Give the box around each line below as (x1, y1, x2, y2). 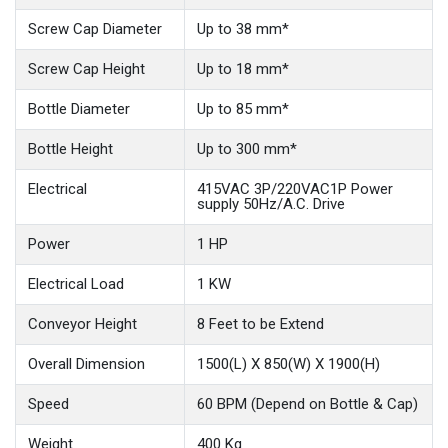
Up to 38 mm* (197, 20, 289, 39)
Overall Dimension (28, 355, 145, 374)
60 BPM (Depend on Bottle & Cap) (197, 395, 418, 414)
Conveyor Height (28, 315, 137, 334)
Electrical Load (28, 275, 124, 294)
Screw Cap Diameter (28, 20, 162, 39)
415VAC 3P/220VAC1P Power (197, 180, 393, 199)
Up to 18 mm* (197, 60, 289, 79)
